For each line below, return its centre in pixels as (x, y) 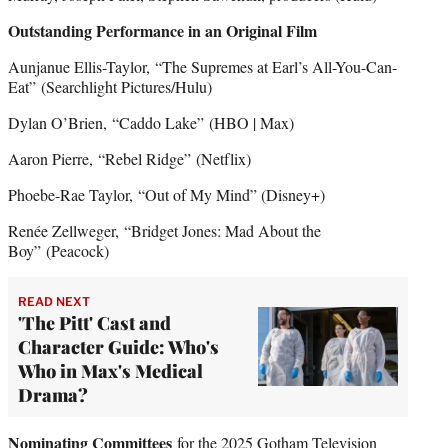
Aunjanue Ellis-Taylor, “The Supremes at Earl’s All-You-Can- (202, 66)
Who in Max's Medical (110, 370)
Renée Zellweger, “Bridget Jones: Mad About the (164, 230)
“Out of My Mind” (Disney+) (231, 194)
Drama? (53, 394)
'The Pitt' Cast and (94, 322)
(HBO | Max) (251, 122)
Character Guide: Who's (118, 346)
